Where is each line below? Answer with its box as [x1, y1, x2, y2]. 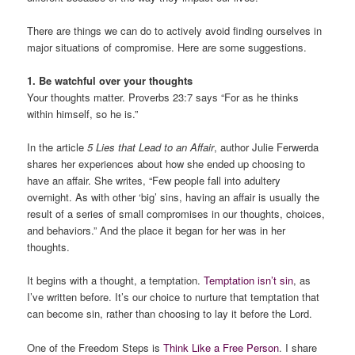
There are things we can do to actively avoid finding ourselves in [27, 23, 323, 39]
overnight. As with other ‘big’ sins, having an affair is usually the [27, 189, 320, 205]
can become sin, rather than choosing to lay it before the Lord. [27, 306, 313, 322]
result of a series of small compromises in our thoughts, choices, [27, 206, 326, 222]
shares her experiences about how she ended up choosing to [27, 156, 306, 172]
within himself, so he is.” [27, 106, 139, 122]
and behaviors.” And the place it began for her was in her [27, 223, 286, 239]
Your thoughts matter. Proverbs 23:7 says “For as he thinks [27, 90, 300, 105]
